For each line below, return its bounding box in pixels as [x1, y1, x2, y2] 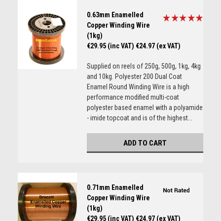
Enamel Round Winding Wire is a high [86, 83, 189, 91]
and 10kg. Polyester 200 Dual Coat [86, 73, 182, 80]
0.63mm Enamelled [86, 11, 144, 19]
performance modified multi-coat [86, 93, 179, 101]
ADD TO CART [123, 139, 167, 147]
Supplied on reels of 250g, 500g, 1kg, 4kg [86, 62, 201, 70]
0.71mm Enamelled [86, 184, 144, 191]
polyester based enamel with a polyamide [86, 104, 203, 111]
